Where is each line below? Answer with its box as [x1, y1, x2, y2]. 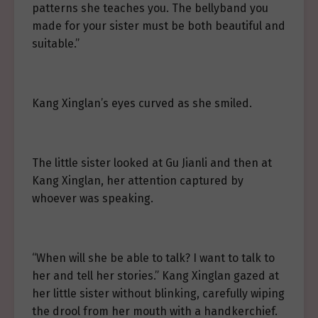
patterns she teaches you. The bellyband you [32, 1, 268, 15]
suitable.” [32, 37, 79, 50]
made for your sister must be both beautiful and [32, 19, 285, 33]
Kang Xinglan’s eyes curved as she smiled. [32, 97, 252, 110]
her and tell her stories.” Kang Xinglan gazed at [32, 269, 279, 283]
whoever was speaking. [32, 192, 153, 205]
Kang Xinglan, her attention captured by [32, 174, 243, 187]
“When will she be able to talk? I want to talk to [32, 251, 275, 265]
